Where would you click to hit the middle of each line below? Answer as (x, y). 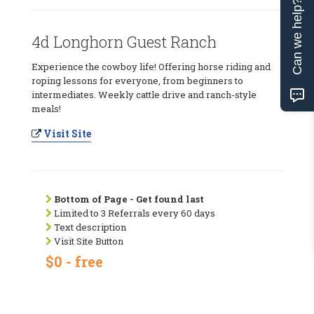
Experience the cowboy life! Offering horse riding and (151, 66)
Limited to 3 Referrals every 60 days (134, 213)
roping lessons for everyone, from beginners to (137, 80)
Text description (89, 227)
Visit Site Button (88, 241)
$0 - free (74, 261)
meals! (46, 108)
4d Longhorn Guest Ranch (124, 41)
